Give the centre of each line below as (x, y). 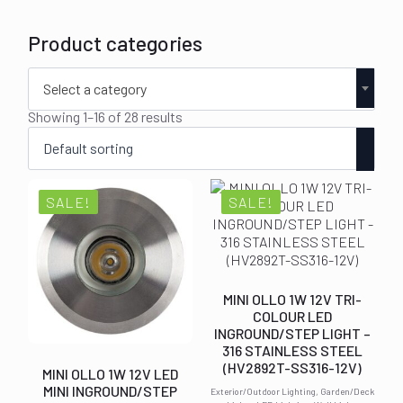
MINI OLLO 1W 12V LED (111, 373)
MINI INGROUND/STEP (111, 390)
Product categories (116, 43)
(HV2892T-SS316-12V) (293, 367)
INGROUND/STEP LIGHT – (293, 333)
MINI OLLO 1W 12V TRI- (293, 299)
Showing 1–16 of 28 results (106, 116)
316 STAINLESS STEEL (293, 350)
